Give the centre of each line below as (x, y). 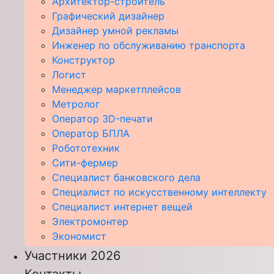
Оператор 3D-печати (102, 118)
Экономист (79, 236)
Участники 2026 (72, 255)
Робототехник (86, 148)
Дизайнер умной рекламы (115, 30)
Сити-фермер (85, 162)
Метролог (76, 104)
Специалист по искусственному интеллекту (159, 192)
